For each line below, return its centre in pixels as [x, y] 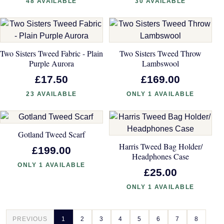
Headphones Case [160, 156]
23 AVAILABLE [51, 94]
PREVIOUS [30, 219]
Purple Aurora [51, 63]
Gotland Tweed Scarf [51, 134]
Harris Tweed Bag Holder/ [160, 146]
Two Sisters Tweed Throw [160, 53]
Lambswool [160, 63]
